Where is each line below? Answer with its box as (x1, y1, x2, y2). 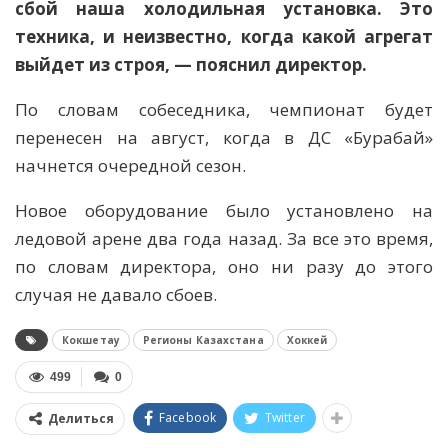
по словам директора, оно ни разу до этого (15, 255, 433, 279)
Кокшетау (62, 333, 120, 348)
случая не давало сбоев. (15, 283, 217, 307)
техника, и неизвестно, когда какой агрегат (15, 25, 433, 49)
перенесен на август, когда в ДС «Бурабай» (15, 126, 433, 150)
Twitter (265, 409, 305, 427)
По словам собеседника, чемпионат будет (15, 98, 433, 122)
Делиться (48, 410, 114, 428)
